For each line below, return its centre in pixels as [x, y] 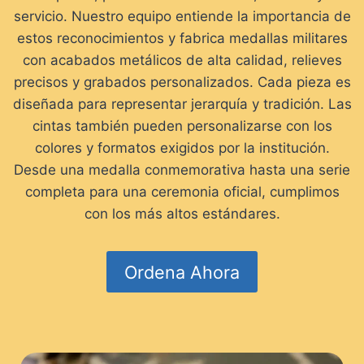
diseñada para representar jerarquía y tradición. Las [182, 104]
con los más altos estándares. [182, 214]
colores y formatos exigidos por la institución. [182, 148]
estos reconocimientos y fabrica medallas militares [182, 39]
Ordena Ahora [182, 272]
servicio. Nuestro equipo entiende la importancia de [182, 17]
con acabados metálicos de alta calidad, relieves [182, 61]
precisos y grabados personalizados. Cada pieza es [182, 82]
